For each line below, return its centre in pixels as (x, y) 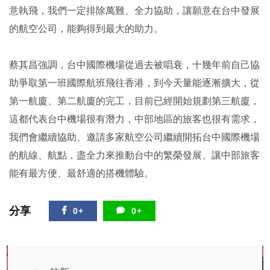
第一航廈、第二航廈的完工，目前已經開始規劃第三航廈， (134, 101)
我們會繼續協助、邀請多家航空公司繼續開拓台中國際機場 (134, 137)
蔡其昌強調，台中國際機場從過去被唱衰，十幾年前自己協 (134, 64)
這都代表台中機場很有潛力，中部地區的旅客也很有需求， (134, 119)
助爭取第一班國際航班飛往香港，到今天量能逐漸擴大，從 (134, 83)
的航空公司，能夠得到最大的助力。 (86, 28)
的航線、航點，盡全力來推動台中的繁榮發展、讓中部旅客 (134, 155)
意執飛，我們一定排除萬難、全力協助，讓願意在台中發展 (134, 10)
